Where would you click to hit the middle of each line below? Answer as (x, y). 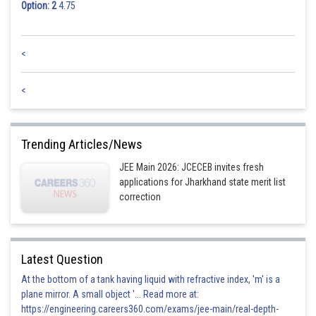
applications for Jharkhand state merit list (203, 182)
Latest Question (62, 259)
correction (140, 197)
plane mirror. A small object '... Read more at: (110, 294)
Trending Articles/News (82, 144)
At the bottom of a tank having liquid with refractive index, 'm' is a (151, 279)
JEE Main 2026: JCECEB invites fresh (192, 167)
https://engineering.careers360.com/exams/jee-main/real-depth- (150, 309)
